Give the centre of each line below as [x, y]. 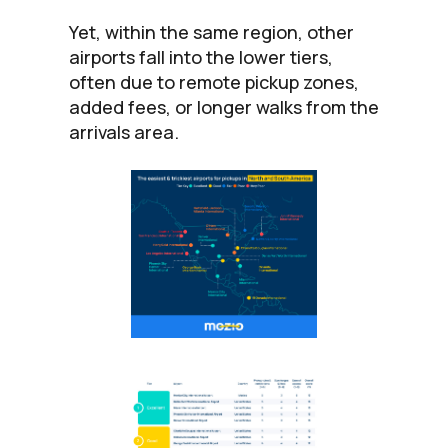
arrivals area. [124, 131]
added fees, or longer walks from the [224, 106]
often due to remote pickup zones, [214, 81]
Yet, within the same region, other [211, 31]
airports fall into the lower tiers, [201, 56]
